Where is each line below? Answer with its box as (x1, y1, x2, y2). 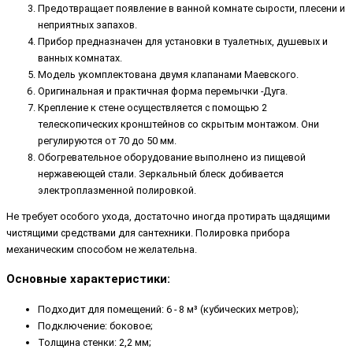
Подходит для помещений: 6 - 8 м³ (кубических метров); (38, 303, 299, 315)
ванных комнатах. (38, 51, 122, 64)
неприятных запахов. (38, 18, 137, 31)
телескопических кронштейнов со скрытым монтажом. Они (38, 117, 319, 130)
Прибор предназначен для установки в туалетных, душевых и (38, 35, 328, 47)
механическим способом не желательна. (6, 243, 197, 256)
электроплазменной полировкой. (38, 184, 196, 196)
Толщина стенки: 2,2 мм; (38, 336, 151, 348)
